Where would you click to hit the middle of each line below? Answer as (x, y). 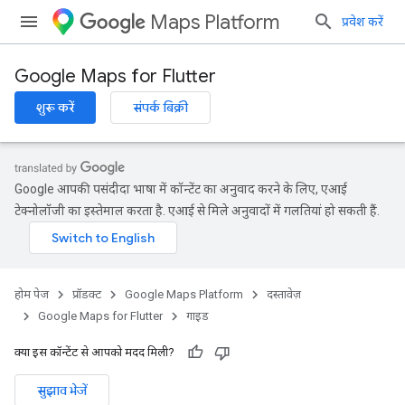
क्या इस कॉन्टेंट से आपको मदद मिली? (94, 352)
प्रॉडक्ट (87, 294)
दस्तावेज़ (284, 294)
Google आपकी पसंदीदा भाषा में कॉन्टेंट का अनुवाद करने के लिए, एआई (181, 189)
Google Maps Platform (184, 294)
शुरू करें (55, 108)
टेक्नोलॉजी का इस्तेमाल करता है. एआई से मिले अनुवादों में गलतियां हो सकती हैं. (197, 211)
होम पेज (32, 294)
